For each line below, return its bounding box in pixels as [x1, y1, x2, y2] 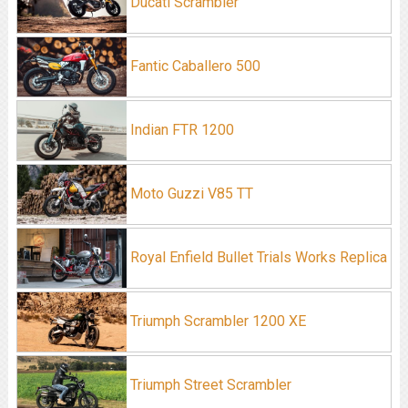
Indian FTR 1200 [126, 120, 234, 138]
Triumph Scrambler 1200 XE [126, 311, 306, 330]
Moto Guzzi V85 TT [126, 184, 253, 202]
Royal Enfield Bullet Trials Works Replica [126, 248, 387, 266]
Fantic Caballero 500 [126, 56, 260, 75]
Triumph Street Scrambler [126, 375, 291, 393]
